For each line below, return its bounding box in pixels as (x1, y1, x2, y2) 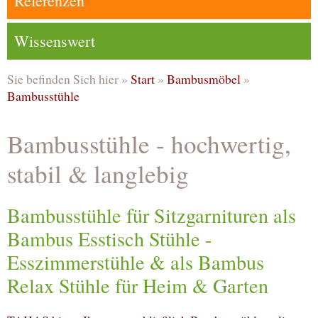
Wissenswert (14, 30, 95, 51)
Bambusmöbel (167, 70, 241, 88)
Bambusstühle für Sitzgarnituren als (7, 202, 296, 229)
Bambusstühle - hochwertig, (7, 127, 291, 161)
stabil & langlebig (7, 157, 189, 191)
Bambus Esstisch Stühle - (7, 225, 212, 253)
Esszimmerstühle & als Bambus (7, 248, 264, 276)
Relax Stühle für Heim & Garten (7, 272, 268, 300)
